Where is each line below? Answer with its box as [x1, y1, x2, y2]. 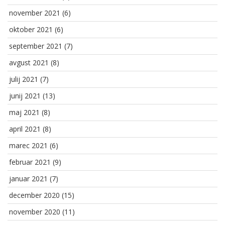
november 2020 [9, 207, 60, 217]
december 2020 [9, 190, 60, 200]
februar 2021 [9, 157, 51, 167]
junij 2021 [9, 91, 41, 101]
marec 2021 [9, 141, 48, 151]
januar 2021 [9, 174, 48, 184]
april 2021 [9, 124, 41, 134]
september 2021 [9, 41, 62, 51]
